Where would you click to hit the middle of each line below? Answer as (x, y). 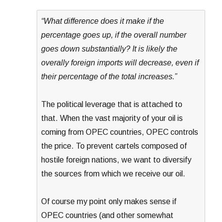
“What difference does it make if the (103, 21)
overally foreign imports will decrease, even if (120, 62)
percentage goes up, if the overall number (114, 35)
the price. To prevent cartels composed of (114, 146)
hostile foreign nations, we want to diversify (116, 160)
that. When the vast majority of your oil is (112, 118)
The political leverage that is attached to (112, 104)
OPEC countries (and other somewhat (108, 215)
